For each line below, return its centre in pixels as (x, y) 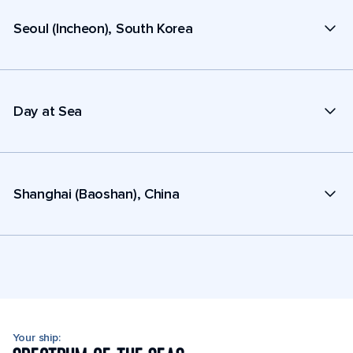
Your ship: (37, 338)
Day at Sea (48, 111)
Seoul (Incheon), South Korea (103, 28)
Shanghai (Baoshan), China (97, 193)
